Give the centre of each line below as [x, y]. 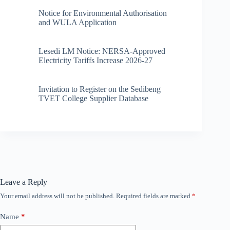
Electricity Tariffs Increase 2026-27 [95, 60]
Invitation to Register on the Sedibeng [100, 89]
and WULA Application [78, 22]
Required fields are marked [154, 196]
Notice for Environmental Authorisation [103, 13]
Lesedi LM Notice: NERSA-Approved [102, 51]
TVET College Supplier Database [93, 98]
